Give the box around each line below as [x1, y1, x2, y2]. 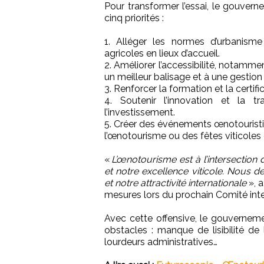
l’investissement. [104, 107, 175, 118]
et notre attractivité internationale [104, 177, 246, 189]
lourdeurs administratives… [104, 236, 217, 248]
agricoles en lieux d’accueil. [104, 48, 220, 60]
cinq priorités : [104, 12, 164, 24]
